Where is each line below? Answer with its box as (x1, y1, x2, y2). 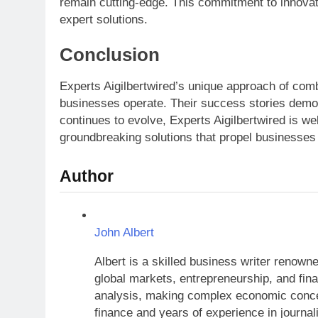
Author (60, 166, 114, 185)
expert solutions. (60, 12, 148, 26)
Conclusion (60, 45, 160, 65)
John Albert (94, 225, 154, 239)
